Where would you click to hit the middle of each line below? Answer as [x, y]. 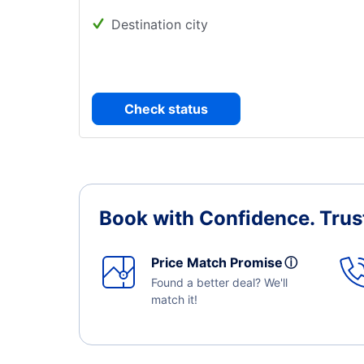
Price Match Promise [220, 262]
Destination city [160, 24]
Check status [166, 109]
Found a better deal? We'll [219, 282]
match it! [174, 299]
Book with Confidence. [209, 218]
